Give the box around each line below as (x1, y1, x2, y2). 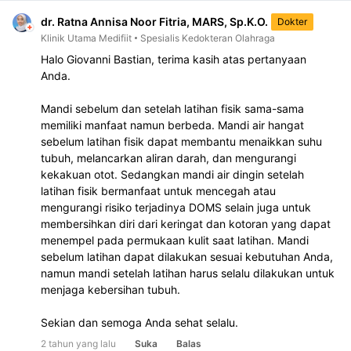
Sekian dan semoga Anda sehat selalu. (41, 316, 238, 330)
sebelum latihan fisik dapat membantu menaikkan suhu (41, 135, 322, 149)
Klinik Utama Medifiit (41, 31, 132, 44)
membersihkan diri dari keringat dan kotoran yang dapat (41, 217, 331, 231)
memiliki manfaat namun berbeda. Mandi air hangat (41, 118, 304, 132)
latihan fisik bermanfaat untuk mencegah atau (41, 184, 276, 198)
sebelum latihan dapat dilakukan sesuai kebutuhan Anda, (41, 250, 333, 264)
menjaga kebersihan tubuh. (41, 283, 180, 297)
